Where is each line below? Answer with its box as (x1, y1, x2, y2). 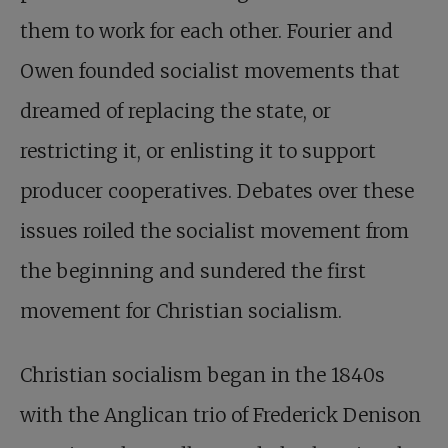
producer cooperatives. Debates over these (20, 179, 414, 203)
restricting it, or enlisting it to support (20, 139, 376, 163)
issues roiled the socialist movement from (20, 219, 409, 243)
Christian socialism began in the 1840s (20, 363, 385, 387)
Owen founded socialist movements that (20, 59, 400, 83)
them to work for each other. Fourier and (20, 19, 393, 43)
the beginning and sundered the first (20, 259, 366, 283)
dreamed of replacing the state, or (20, 99, 331, 123)
